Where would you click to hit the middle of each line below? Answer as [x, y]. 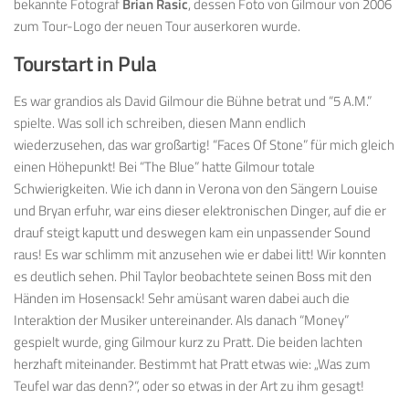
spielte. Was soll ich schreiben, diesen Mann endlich [160, 123]
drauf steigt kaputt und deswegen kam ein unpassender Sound [192, 233]
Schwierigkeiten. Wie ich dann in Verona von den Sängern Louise [196, 189]
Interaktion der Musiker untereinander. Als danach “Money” [181, 320]
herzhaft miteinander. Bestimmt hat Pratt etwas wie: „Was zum [192, 364]
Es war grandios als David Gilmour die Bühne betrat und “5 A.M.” [193, 101]
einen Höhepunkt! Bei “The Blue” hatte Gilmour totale [164, 167]
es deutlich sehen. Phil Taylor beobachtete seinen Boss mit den [193, 277]
